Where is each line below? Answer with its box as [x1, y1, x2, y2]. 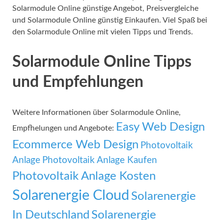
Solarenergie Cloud [12, 188, 129, 203]
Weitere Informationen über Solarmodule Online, [12, 108, 181, 116]
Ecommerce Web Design [12, 138, 138, 151]
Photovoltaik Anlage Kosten [12, 169, 156, 182]
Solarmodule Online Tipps [12, 54, 192, 70]
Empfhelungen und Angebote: [12, 124, 116, 132]
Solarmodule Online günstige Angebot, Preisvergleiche [12, 4, 198, 13]
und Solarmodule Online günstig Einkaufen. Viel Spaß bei [12, 16, 207, 25]
